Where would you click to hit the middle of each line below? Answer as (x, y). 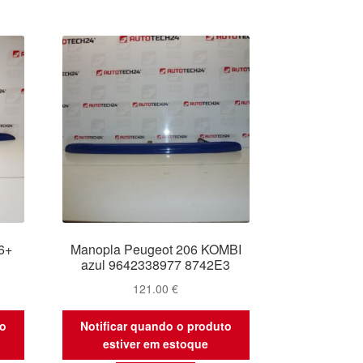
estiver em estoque (156, 344)
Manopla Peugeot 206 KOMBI (156, 249)
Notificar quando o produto (156, 326)
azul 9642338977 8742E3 (156, 264)
